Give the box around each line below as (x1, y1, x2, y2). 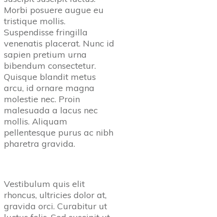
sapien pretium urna (4, 48, 87, 60)
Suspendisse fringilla (4, 26, 88, 38)
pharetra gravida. (4, 138, 75, 149)
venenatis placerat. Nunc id (4, 37, 114, 49)
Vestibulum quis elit (4, 178, 85, 189)
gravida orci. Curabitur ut (4, 200, 107, 212)
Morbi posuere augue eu (4, 4, 104, 15)
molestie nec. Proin (4, 93, 80, 105)
